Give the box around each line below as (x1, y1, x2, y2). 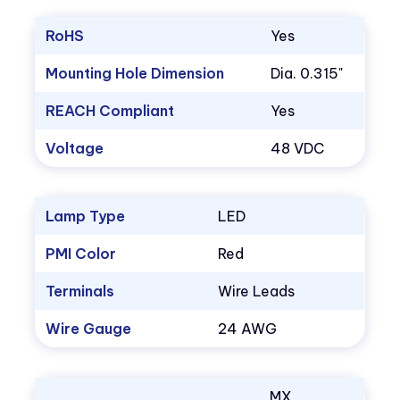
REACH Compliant (46, 102, 175, 121)
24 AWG (218, 320, 278, 338)
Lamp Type (46, 207, 126, 226)
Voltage (46, 139, 104, 158)
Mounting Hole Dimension (46, 64, 225, 83)
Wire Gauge (46, 320, 132, 338)
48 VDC (271, 139, 325, 158)
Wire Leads (218, 282, 296, 301)
